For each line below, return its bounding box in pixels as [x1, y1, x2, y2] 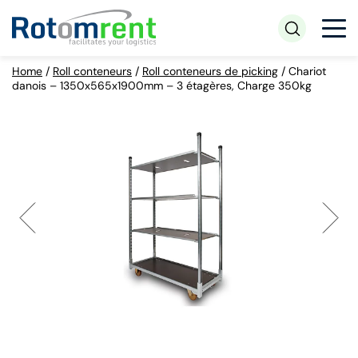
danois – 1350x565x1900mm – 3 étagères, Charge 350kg [12, 78, 312, 93]
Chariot [288, 64, 326, 78]
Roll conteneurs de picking [142, 64, 278, 78]
